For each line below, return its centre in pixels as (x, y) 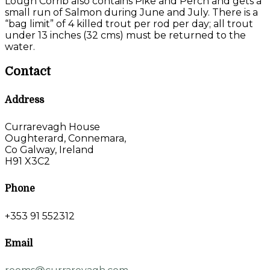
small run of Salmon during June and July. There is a (131, 12)
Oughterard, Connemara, (65, 139)
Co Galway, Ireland (49, 150)
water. (20, 46)
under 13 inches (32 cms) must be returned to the (125, 35)
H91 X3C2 (27, 162)
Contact (28, 71)
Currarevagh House (52, 127)
